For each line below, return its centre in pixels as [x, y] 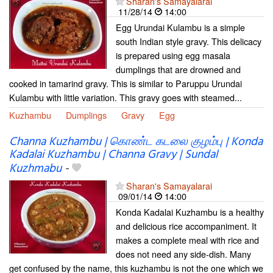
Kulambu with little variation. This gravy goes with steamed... [126, 97]
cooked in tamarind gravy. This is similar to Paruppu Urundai [126, 83]
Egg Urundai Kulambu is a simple [180, 27]
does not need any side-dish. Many [183, 254]
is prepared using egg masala [173, 55]
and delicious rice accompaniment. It [186, 226]
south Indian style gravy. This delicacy [189, 41]
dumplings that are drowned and [178, 69]
